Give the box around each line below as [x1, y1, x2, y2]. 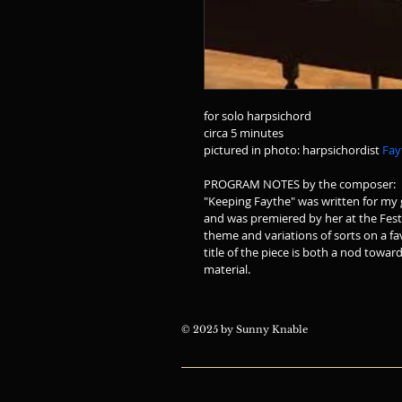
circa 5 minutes [204, 125, 284, 141]
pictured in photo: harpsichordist [204, 142, 382, 158]
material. [204, 261, 256, 277]
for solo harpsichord [204, 108, 311, 124]
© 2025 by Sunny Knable [181, 323, 308, 336]
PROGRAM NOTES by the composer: [204, 176, 396, 192]
